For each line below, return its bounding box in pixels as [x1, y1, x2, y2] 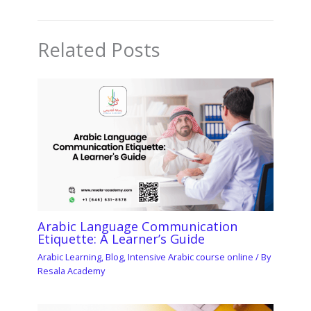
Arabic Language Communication [37, 218, 238, 235]
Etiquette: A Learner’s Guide [37, 230, 205, 248]
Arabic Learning [37, 250, 102, 263]
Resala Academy [37, 264, 106, 277]
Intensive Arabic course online [128, 250, 254, 263]
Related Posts [37, 36, 161, 62]
